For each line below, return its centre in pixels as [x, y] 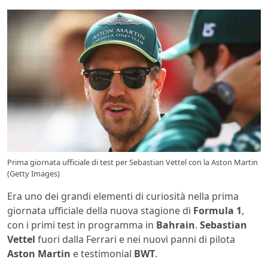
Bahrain [176, 225]
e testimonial [102, 254]
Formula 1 [217, 211]
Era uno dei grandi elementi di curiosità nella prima [123, 197]
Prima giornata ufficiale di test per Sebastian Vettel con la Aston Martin [133, 162]
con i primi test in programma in [82, 225]
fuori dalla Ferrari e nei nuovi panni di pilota [135, 240]
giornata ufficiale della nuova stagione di [100, 211]
